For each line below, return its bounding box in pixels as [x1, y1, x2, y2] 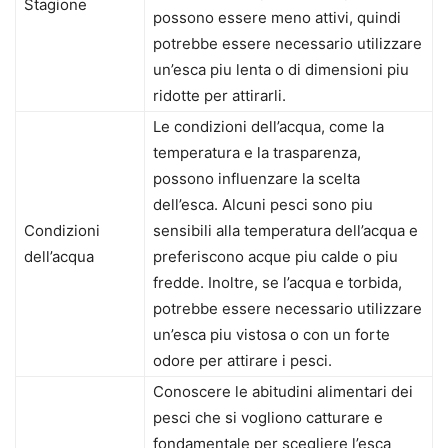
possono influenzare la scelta [153, 169, 360, 189]
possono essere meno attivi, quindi [153, 8, 401, 28]
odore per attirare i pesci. [153, 351, 332, 371]
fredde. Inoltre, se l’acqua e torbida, [153, 273, 402, 293]
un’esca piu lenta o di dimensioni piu [153, 60, 409, 80]
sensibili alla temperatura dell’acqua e [153, 221, 418, 241]
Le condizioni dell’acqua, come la [153, 117, 384, 137]
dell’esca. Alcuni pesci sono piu [153, 195, 373, 215]
